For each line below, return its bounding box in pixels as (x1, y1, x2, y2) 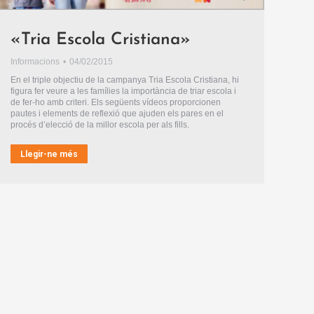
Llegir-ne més (20, 149, 78, 159)
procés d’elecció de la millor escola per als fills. (11, 119, 190, 130)
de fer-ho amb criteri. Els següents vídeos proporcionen (11, 97, 221, 107)
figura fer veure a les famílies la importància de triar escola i (11, 86, 237, 96)
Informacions (11, 56, 60, 67)
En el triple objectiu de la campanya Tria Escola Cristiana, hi (11, 74, 240, 85)
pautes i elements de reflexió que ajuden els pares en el (11, 108, 224, 118)
